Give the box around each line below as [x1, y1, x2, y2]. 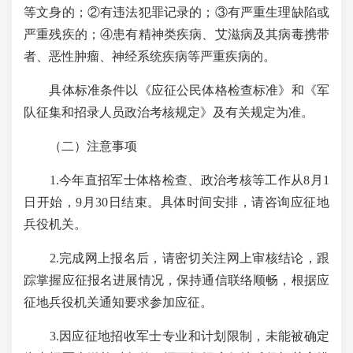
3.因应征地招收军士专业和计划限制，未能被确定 [24, 329, 329, 343]
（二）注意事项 [24, 139, 137, 153]
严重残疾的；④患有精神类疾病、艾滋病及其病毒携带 [24, 28, 329, 41]
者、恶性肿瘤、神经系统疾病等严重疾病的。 [24, 50, 276, 63]
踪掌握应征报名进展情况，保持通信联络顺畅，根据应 [24, 273, 329, 287]
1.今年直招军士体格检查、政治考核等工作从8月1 [24, 173, 329, 187]
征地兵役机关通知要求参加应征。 [24, 295, 213, 309]
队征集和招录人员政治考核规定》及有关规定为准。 [24, 106, 314, 119]
